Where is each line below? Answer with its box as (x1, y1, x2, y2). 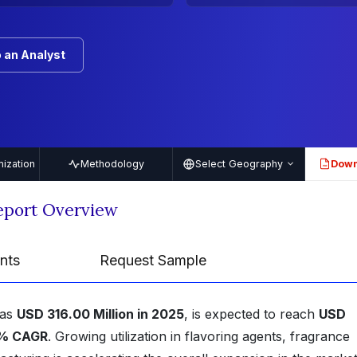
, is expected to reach (184, 306, 319, 323)
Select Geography (194, 157, 283, 170)
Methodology (80, 157, 144, 170)
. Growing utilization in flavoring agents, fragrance (48, 328, 350, 345)
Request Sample (100, 252, 206, 269)
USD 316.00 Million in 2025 (17, 306, 184, 323)
